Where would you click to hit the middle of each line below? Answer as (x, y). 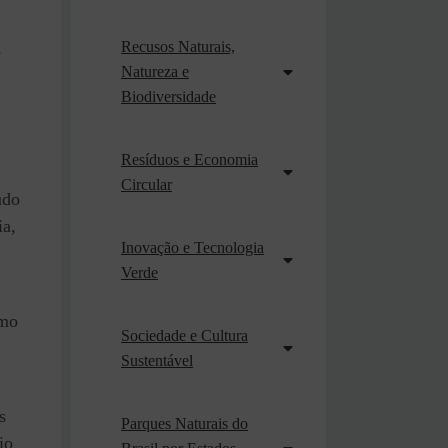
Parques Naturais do (184, 423)
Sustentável (157, 360)
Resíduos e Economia (189, 159)
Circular (146, 184)
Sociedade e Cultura (184, 335)
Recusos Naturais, (178, 46)
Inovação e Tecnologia (192, 247)
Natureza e (155, 71)
